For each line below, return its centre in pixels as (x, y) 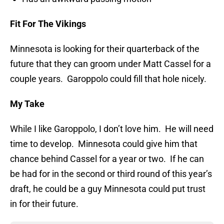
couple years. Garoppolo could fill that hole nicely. (108, 79)
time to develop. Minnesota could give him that (104, 144)
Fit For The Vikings (48, 24)
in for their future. (44, 204)
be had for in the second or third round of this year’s (111, 174)
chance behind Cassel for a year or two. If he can (107, 159)
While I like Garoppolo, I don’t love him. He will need (112, 129)
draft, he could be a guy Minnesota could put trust (108, 189)
